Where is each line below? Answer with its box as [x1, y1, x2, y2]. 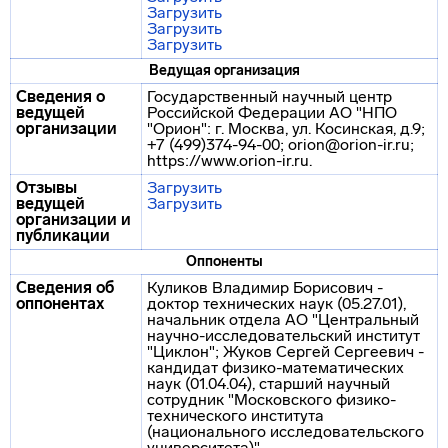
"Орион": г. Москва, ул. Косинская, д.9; [147, 119, 425, 138]
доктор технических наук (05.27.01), [147, 294, 406, 313]
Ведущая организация [148, 62, 300, 79]
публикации [16, 226, 110, 245]
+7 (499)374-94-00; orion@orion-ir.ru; [147, 135, 414, 154]
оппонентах [16, 294, 104, 313]
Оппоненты [185, 253, 263, 270]
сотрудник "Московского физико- [147, 390, 396, 409]
